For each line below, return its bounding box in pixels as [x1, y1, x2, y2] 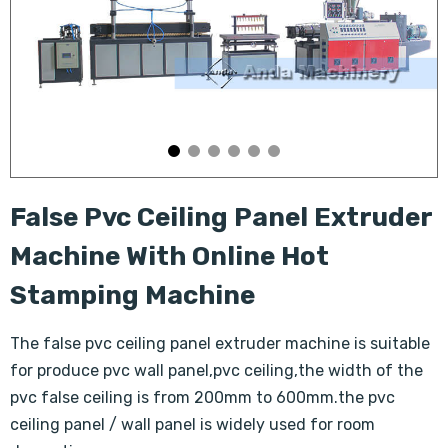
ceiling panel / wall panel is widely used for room [10, 415, 375, 434]
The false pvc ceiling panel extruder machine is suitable [10, 334, 430, 353]
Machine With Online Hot [10, 241, 329, 272]
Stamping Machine [10, 280, 255, 311]
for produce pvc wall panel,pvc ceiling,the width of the [10, 361, 423, 380]
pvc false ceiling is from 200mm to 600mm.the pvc [10, 388, 395, 407]
